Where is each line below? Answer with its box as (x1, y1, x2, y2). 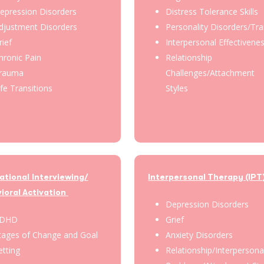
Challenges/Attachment (166, 67, 255, 79)
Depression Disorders (166, 198, 249, 210)
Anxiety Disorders (166, 229, 233, 240)
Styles (166, 82, 189, 94)
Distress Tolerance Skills (166, 6, 259, 18)
